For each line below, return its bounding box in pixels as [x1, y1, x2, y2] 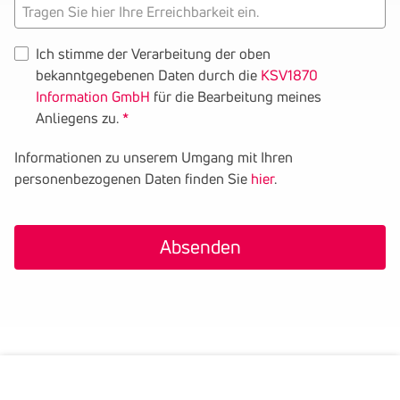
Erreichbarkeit [14, 82, 102, 100]
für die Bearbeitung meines [150, 87, 321, 105]
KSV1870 [261, 66, 318, 84]
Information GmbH [36, 87, 150, 105]
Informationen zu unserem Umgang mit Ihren [14, 148, 293, 166]
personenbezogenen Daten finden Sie [14, 170, 251, 187]
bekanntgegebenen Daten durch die [36, 66, 261, 84]
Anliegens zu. [36, 109, 122, 127]
